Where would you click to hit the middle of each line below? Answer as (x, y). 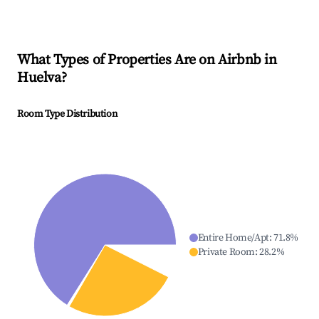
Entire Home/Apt (233, 238)
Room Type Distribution (67, 114)
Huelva (39, 78)
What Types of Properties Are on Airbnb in (147, 61)
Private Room (226, 252)
